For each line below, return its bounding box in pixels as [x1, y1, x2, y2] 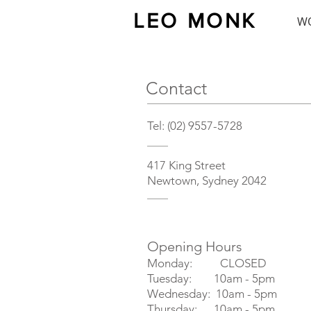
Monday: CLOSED [147, 255, 267, 270]
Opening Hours [147, 237, 242, 255]
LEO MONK [133, 10, 265, 32]
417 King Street [147, 158, 226, 172]
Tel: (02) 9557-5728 [147, 118, 242, 133]
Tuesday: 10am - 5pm [147, 271, 275, 285]
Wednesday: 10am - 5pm [147, 286, 277, 301]
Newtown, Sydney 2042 [147, 173, 267, 187]
